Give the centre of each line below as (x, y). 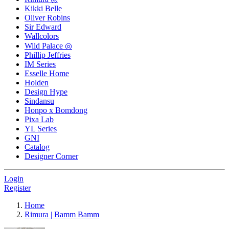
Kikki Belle (43, 9)
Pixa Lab (39, 120)
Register (17, 188)
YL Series (41, 129)
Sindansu (39, 101)
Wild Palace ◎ (48, 46)
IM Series (40, 64)
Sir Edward (43, 27)
